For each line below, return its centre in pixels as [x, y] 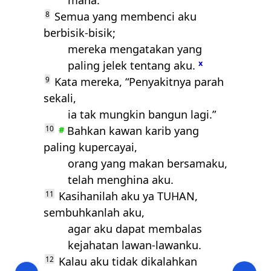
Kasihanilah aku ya [106, 196]
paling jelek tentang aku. [132, 65]
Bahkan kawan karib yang [133, 131]
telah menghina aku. [121, 180]
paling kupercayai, [90, 147]
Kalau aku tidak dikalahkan [126, 261]
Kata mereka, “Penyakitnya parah [138, 82]
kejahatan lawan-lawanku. [135, 245]
